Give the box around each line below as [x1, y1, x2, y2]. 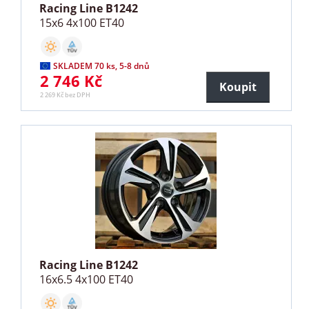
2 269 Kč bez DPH [40, 90, 91, 100]
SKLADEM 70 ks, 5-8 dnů [53, 60, 150, 72]
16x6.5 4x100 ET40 [39, 272, 134, 288]
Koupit [219, 79, 257, 95]
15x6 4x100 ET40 [39, 15, 125, 31]
